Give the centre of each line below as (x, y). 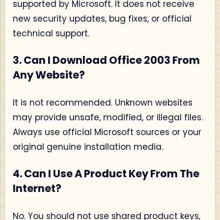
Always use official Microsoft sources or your (107, 132)
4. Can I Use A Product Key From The (106, 174)
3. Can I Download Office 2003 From (106, 60)
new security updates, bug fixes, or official (102, 18)
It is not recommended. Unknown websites (103, 102)
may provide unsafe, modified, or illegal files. (108, 117)
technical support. (51, 33)
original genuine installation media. (88, 147)
